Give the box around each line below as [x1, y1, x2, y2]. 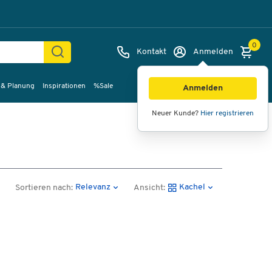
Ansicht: [134, 183, 166, 192]
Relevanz [75, 182, 110, 192]
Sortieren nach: [15, 183, 73, 192]
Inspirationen [42, 83, 86, 90]
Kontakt [137, 47, 166, 56]
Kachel [178, 182, 205, 192]
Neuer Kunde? [152, 110, 200, 117]
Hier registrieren [200, 110, 254, 117]
